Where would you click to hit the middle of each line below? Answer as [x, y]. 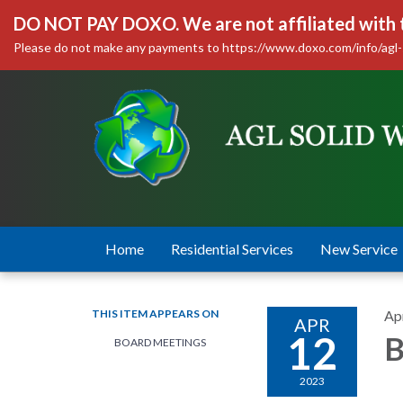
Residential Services [232, 249]
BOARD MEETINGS [160, 342]
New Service [359, 249]
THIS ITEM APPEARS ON [155, 313]
